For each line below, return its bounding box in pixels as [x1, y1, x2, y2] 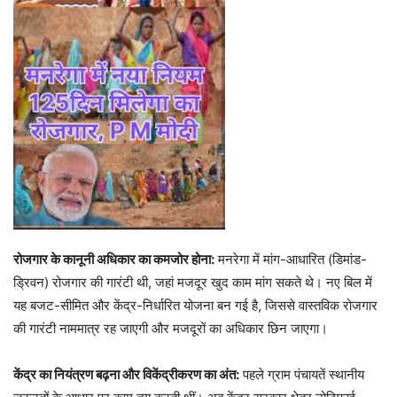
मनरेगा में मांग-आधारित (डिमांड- [214, 250, 367, 268]
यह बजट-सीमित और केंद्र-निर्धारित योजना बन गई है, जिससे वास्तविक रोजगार [13, 296, 378, 314]
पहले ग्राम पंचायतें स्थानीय [239, 365, 364, 383]
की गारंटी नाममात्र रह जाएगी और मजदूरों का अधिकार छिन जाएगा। [13, 319, 328, 337]
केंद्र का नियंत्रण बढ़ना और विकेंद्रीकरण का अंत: [13, 365, 239, 383]
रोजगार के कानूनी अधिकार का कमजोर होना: [13, 250, 214, 268]
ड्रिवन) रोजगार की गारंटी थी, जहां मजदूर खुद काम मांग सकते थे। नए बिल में [13, 273, 372, 291]
